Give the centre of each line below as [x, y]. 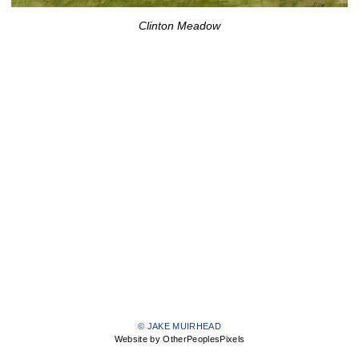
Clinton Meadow [179, 26]
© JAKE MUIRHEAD [179, 327]
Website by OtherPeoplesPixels [179, 339]
